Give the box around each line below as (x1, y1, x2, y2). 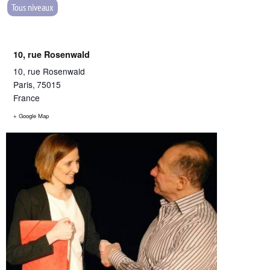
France (13, 92, 40, 104)
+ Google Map (13, 111, 49, 120)
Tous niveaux (11, 1, 54, 13)
